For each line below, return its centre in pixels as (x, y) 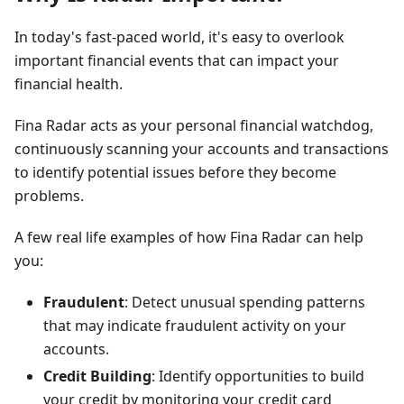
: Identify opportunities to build (258, 376)
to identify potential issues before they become (175, 172)
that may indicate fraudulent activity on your (195, 325)
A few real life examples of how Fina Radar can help (189, 237)
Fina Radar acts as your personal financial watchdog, (194, 125)
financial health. (69, 83)
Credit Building (97, 376)
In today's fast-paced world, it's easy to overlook (179, 37)
